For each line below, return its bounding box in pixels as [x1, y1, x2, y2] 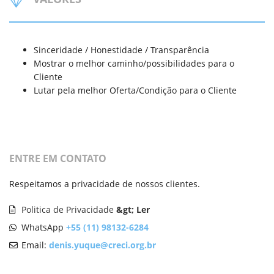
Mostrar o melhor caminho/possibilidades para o [34, 57, 234, 69]
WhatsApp [21, 221, 64, 233]
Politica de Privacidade [21, 203, 114, 215]
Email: [21, 239, 46, 251]
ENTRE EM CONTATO [9, 151, 106, 165]
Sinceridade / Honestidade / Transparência [34, 43, 209, 56]
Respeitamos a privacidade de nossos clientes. [9, 177, 200, 190]
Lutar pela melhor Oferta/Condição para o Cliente [34, 84, 237, 96]
